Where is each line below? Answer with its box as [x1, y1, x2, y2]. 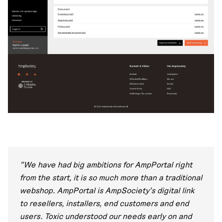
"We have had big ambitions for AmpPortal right [20, 160, 192, 171]
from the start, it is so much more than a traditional [20, 172, 202, 184]
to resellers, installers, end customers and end [20, 198, 189, 210]
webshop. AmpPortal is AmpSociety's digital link [20, 185, 194, 197]
